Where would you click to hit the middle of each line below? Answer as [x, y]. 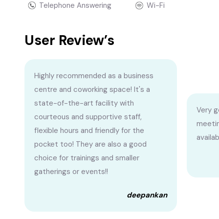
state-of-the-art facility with [84, 103]
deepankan [147, 195]
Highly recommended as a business [94, 76]
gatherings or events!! [71, 172]
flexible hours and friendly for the [89, 131]
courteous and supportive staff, [88, 117]
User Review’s [69, 40]
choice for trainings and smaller [87, 158]
